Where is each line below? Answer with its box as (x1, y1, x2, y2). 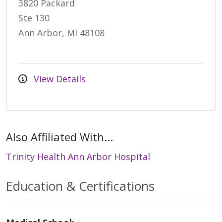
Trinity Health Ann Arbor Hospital (6, 151, 150, 163)
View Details (31, 73, 86, 85)
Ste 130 (18, 12, 50, 24)
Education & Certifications (6, 177, 155, 195)
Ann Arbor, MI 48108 (18, 27, 105, 39)
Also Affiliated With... (6, 129, 113, 145)
